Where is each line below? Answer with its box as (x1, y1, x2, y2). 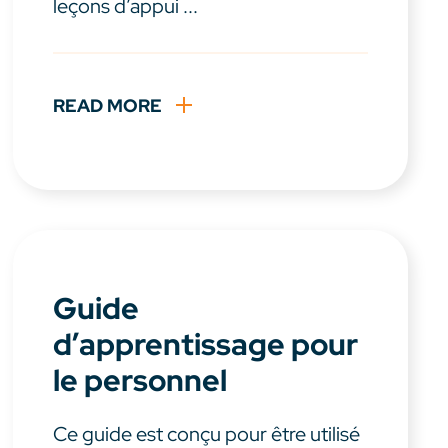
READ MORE (53, 94, 163, 118)
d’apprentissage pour (53, 324, 359, 365)
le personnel (53, 360, 228, 401)
